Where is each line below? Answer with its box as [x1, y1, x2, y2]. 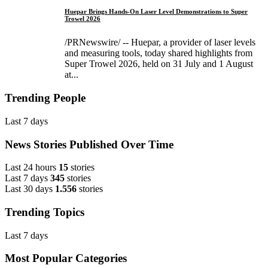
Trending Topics [5, 206, 84, 218]
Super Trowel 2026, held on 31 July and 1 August [65, 59, 253, 69]
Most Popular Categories [5, 252, 127, 265]
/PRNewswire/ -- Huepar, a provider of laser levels [65, 37, 255, 48]
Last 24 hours [5, 162, 56, 173]
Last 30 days [5, 184, 53, 194]
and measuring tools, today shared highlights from [65, 48, 252, 59]
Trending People [5, 92, 86, 105]
